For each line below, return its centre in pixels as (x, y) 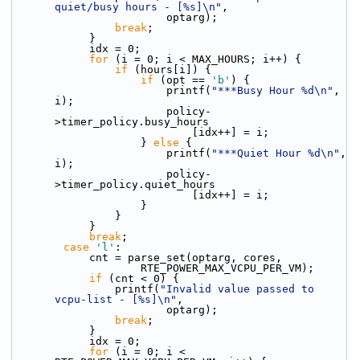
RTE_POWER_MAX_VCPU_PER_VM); (227, 268)
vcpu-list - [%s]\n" (116, 299)
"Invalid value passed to (237, 289)
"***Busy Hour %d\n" (272, 90)
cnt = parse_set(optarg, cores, (186, 258)
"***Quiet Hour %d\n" (276, 153)
